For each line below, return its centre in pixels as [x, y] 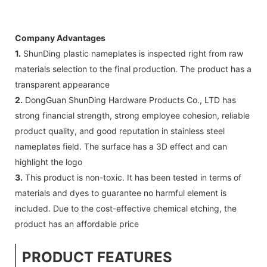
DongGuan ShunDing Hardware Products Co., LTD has [129, 100]
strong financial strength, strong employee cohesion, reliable [132, 115]
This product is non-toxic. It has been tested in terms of [132, 177]
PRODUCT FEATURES [97, 257]
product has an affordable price [77, 223]
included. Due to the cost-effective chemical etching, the [126, 208]
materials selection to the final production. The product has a [133, 69]
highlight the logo [49, 162]
